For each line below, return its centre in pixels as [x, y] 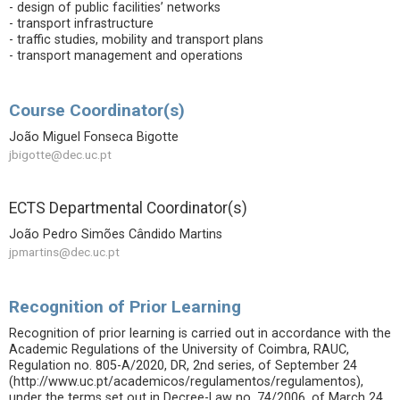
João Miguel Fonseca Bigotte [94, 137]
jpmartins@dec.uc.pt [64, 252]
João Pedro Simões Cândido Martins [116, 234]
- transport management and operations [126, 56]
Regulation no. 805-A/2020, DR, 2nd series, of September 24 [183, 366]
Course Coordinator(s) [97, 110]
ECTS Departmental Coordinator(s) [128, 208]
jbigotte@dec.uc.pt [60, 154]
